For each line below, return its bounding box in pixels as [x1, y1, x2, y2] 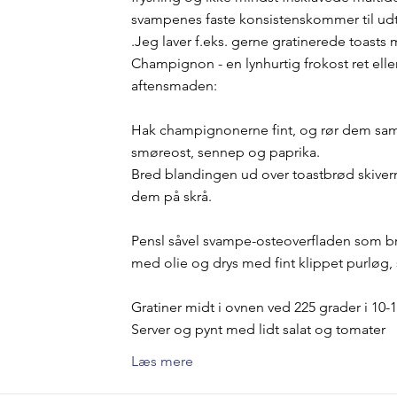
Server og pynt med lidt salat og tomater [130, 321, 385, 338]
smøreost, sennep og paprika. [130, 144, 320, 160]
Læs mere [130, 353, 193, 370]
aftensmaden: [130, 77, 217, 94]
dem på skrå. [130, 188, 212, 205]
